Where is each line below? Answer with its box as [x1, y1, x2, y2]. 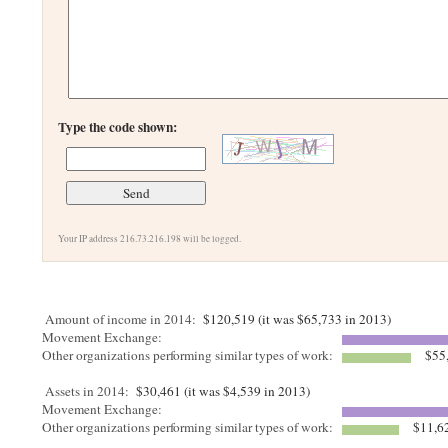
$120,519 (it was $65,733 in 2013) [199, 310, 392, 328]
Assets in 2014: [45, 382, 130, 400]
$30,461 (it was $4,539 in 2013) [132, 382, 311, 400]
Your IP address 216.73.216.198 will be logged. [58, 232, 242, 245]
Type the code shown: [58, 117, 178, 137]
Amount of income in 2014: [45, 310, 197, 328]
